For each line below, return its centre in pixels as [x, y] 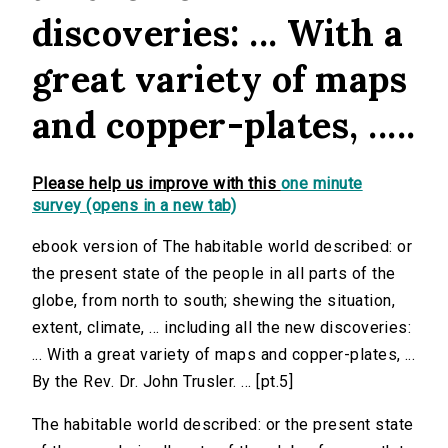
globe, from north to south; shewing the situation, [214, 301]
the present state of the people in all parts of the [214, 274]
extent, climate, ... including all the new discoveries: [222, 328]
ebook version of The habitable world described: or [222, 247]
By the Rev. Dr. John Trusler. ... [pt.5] [163, 382]
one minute [321, 184]
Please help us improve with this [156, 184]
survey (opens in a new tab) [134, 206]
